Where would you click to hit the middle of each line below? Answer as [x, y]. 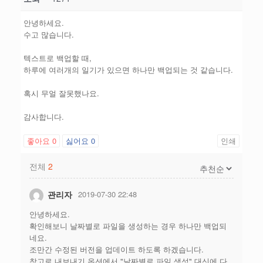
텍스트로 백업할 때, [58, 58]
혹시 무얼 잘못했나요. [61, 93]
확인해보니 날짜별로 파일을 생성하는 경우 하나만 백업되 [128, 226]
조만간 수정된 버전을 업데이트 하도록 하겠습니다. [117, 249]
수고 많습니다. [49, 34]
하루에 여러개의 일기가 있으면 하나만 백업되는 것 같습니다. [128, 70]
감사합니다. [44, 117]
